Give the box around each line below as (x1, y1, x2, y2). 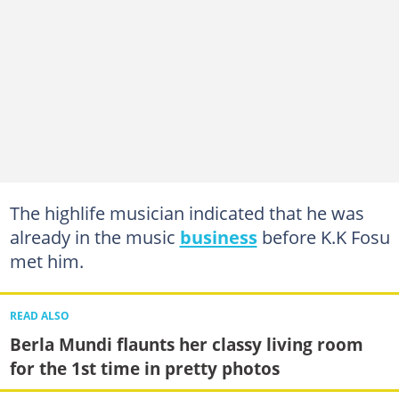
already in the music (9, 224, 180, 249)
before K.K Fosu (256, 224, 390, 249)
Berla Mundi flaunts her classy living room (9, 331, 363, 356)
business (179, 224, 257, 249)
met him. (9, 248, 84, 273)
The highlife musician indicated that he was (9, 199, 364, 225)
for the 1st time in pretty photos (9, 355, 280, 380)
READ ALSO (9, 308, 69, 322)
